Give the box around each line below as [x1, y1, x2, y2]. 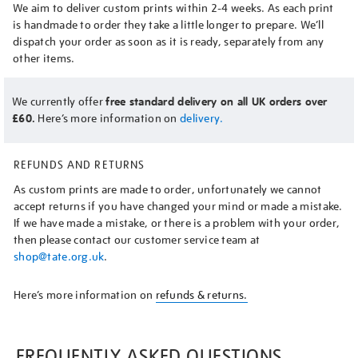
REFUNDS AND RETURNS [14, 157, 145, 172]
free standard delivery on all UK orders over [105, 93, 328, 109]
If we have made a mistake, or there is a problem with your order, [14, 215, 340, 230]
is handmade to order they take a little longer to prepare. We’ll [13, 17, 324, 32]
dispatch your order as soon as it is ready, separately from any [13, 34, 324, 49]
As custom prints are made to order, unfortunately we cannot [14, 181, 322, 197]
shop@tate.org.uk [14, 249, 105, 264]
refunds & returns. [155, 287, 248, 302]
